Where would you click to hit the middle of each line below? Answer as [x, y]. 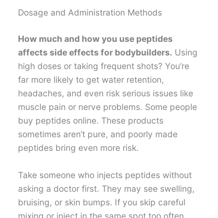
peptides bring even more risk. [79, 147]
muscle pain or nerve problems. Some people [108, 107]
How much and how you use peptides [96, 38]
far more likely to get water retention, [91, 79]
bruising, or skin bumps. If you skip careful [102, 202]
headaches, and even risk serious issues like [106, 93]
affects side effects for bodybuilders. [95, 52]
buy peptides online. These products [91, 120]
